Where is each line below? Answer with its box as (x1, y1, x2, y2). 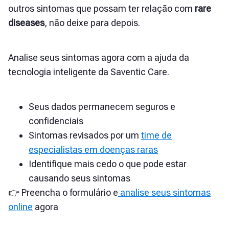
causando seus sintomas (29, 173, 130, 184)
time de (141, 130, 172, 141)
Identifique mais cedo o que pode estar (29, 158, 187, 170)
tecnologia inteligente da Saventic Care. (8, 66, 169, 78)
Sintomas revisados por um (29, 130, 141, 141)
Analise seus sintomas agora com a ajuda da (8, 52, 189, 63)
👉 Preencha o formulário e (8, 187, 118, 198)
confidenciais (29, 116, 83, 127)
